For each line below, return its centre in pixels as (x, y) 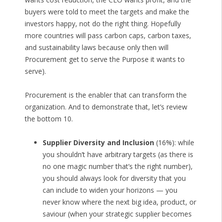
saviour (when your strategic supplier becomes (117, 214)
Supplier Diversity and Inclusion (98, 143)
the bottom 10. (49, 119)
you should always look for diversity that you (114, 178)
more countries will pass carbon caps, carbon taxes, (108, 36)
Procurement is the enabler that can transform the (106, 95)
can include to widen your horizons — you (110, 190)
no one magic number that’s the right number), (117, 166)
